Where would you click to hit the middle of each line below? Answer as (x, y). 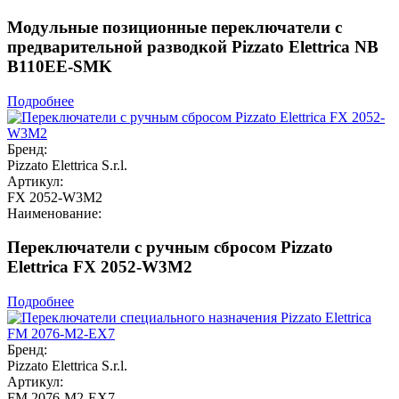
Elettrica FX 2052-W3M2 (100, 267)
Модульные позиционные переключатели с (175, 27)
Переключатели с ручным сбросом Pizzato (170, 248)
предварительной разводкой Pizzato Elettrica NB (193, 46)
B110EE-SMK (60, 66)
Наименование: (54, 213)
